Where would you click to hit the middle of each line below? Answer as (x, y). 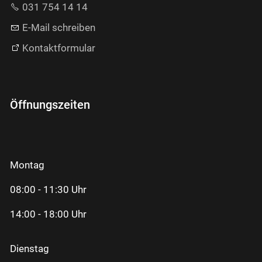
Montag (27, 165)
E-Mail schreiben (59, 27)
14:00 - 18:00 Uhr (48, 214)
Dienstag (30, 249)
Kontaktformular (59, 48)
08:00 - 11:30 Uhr (48, 190)
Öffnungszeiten (50, 105)
